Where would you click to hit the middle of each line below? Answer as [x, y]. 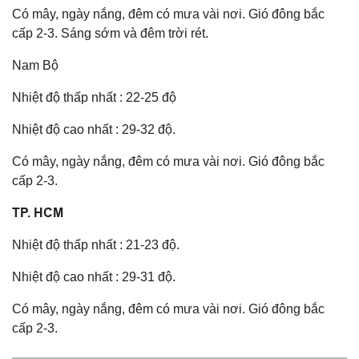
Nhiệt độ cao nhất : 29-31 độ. [94, 276]
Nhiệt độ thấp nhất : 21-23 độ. [96, 244]
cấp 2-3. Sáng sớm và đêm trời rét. [110, 33]
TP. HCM [38, 212]
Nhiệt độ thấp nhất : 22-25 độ [94, 97]
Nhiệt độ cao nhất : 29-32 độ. [94, 129]
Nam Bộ [35, 65]
